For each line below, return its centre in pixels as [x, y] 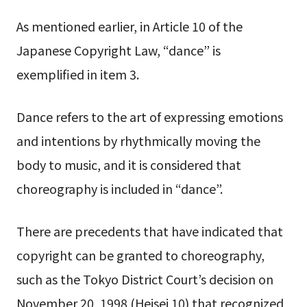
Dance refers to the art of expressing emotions [149, 117]
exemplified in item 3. [77, 74]
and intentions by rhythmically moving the [138, 141]
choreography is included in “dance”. [119, 189]
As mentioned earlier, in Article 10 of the [129, 26]
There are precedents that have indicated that [149, 231]
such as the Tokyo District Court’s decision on [145, 279]
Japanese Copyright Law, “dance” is [118, 50]
